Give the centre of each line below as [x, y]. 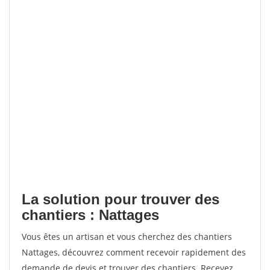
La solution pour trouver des [121, 199]
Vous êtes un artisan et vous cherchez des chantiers [127, 237]
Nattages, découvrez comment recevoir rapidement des [134, 252]
